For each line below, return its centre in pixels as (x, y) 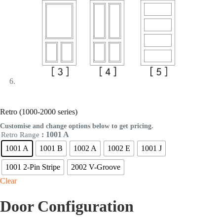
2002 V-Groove (96, 167)
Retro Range (20, 135)
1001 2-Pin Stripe (33, 167)
